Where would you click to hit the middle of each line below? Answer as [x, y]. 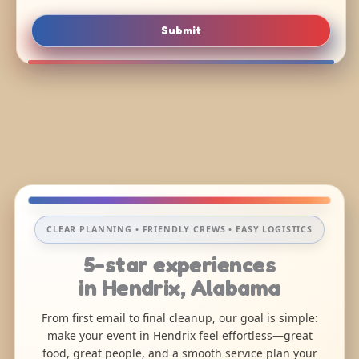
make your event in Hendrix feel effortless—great [179, 335]
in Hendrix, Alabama [179, 287]
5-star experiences [179, 264]
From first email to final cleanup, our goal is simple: [179, 317]
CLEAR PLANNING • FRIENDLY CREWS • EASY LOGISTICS [179, 229]
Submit [182, 30]
